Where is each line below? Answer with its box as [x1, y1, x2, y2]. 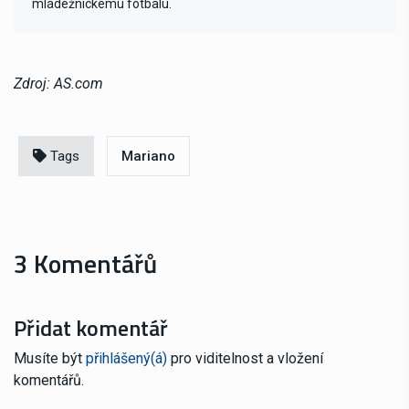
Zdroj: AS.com [14, 74, 103, 92]
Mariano [121, 147, 175, 164]
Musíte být [14, 349, 86, 367]
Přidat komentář [14, 310, 168, 344]
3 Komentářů [14, 243, 157, 283]
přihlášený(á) [86, 349, 167, 367]
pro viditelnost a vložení [167, 349, 323, 367]
